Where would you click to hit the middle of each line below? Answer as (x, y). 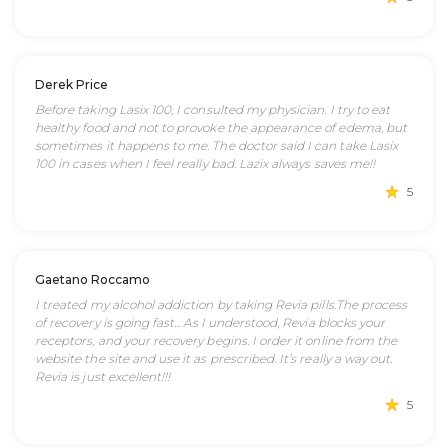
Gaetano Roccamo (92, 279)
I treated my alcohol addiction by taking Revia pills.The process (221, 304)
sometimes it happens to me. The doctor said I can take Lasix (216, 145)
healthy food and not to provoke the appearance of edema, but (221, 127)
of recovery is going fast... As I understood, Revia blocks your (210, 322)
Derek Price (71, 84)
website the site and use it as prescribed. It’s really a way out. (214, 358)
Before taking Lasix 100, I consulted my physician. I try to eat (213, 109)
